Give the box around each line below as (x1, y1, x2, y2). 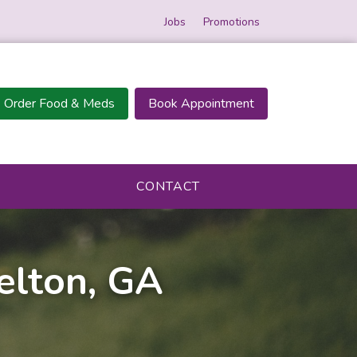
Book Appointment (148, 95, 254, 112)
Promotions (202, 14, 260, 29)
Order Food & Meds (4, 95, 115, 112)
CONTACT (135, 178, 200, 195)
